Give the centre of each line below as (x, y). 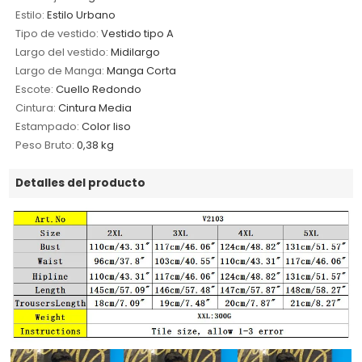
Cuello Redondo (99, 89)
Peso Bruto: (45, 145)
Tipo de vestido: (57, 33)
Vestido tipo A (138, 33)
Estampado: (48, 126)
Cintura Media (95, 107)
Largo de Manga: (60, 70)
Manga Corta (142, 70)
